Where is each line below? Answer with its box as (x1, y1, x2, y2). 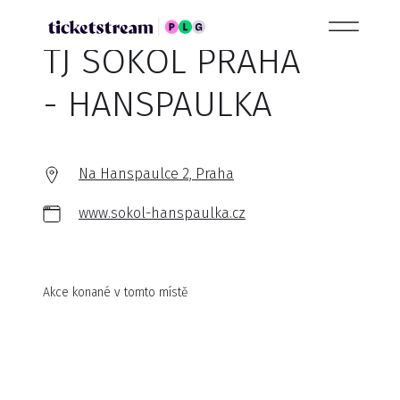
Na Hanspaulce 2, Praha (79, 165, 234, 182)
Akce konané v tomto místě (43, 285, 188, 300)
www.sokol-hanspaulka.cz (79, 204, 246, 221)
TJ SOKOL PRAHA (43, 40, 301, 83)
